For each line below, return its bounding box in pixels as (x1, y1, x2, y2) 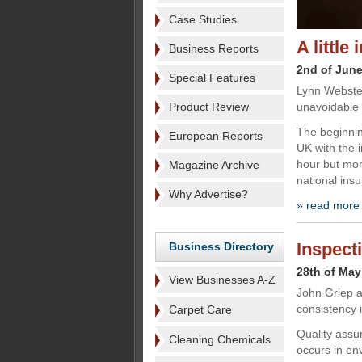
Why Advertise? (169, 187, 248, 200)
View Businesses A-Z (169, 273, 276, 286)
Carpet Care (169, 303, 232, 316)
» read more (297, 199, 360, 212)
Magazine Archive (169, 158, 259, 171)
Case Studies (169, 13, 237, 26)
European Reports (169, 129, 263, 142)
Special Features (169, 71, 255, 84)
